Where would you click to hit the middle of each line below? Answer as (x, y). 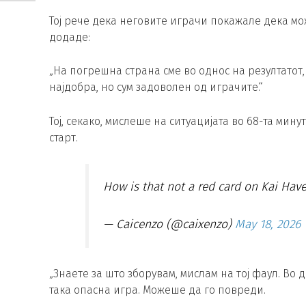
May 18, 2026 (267, 224)
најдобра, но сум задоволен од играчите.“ (156, 87)
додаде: (70, 37)
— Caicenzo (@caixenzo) (169, 224)
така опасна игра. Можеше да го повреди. (157, 290)
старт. (64, 137)
